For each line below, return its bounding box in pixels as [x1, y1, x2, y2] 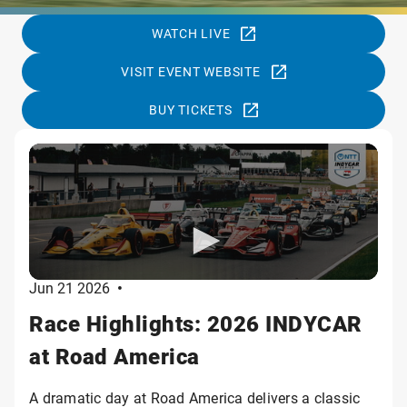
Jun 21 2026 [29, 278, 110, 297]
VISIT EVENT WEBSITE [121, 63, 261, 80]
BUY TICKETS [149, 101, 233, 118]
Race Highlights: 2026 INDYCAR [29, 309, 362, 338]
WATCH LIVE [151, 25, 231, 42]
